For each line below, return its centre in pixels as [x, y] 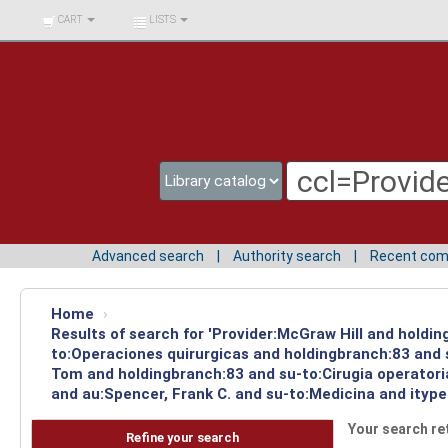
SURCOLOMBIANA [73, 43]
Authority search [287, 255]
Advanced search [148, 255]
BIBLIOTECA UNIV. [73, 14]
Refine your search [182, 438]
